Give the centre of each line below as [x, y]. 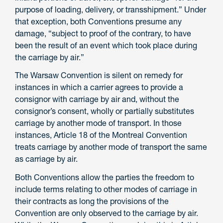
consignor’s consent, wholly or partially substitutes [105, 111]
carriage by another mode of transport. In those [98, 123]
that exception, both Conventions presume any [98, 21]
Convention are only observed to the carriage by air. [107, 213]
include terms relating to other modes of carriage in [106, 189]
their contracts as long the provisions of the [92, 201]
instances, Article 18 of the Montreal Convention [101, 135]
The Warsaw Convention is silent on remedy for [99, 75]
